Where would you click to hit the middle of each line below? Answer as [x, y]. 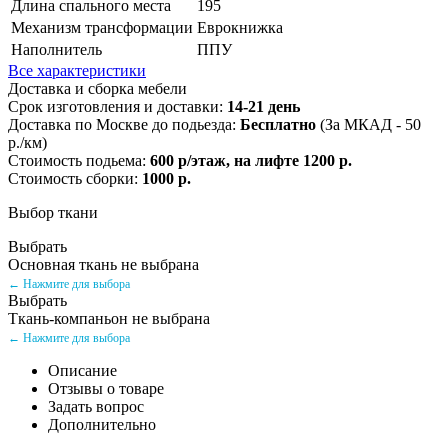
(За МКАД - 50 [368, 124]
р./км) [27, 142]
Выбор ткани [53, 212]
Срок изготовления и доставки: [117, 106]
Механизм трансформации [102, 27]
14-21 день [263, 106]
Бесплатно [278, 124]
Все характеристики [77, 70]
